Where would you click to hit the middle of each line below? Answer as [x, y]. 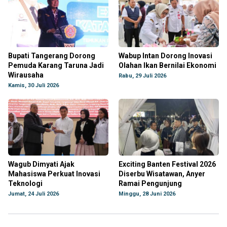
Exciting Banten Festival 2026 [167, 164]
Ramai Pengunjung [150, 183]
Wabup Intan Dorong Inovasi [165, 56]
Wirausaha [26, 75]
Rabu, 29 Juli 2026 [142, 76]
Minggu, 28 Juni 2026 [147, 194]
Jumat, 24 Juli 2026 [33, 194]
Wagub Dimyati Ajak [41, 164]
